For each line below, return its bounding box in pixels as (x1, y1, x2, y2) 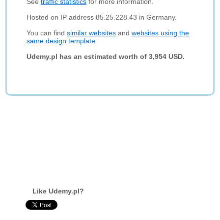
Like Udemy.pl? (32, 187, 84, 195)
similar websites (67, 29, 116, 37)
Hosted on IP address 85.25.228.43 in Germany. (27, 13, 177, 21)
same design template (27, 37, 96, 45)
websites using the (132, 29, 190, 37)
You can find (27, 29, 67, 37)
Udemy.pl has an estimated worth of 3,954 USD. (27, 53, 185, 60)
